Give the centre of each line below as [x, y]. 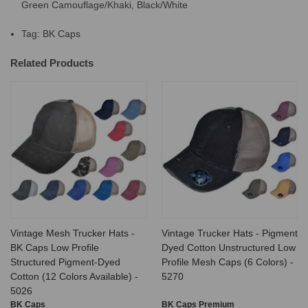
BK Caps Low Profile [55, 247]
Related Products [52, 63]
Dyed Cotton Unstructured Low [228, 247]
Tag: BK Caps [51, 33]
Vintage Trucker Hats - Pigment [229, 233]
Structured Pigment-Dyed [65, 262]
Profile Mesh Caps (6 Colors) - [227, 262]
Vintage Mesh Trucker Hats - [73, 233]
